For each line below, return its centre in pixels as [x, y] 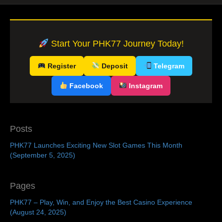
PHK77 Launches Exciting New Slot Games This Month [96, 145]
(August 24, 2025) [38, 212]
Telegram [168, 66]
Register [61, 66]
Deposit [113, 66]
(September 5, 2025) [43, 155]
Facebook [85, 85]
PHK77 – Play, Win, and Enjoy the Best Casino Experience [101, 202]
